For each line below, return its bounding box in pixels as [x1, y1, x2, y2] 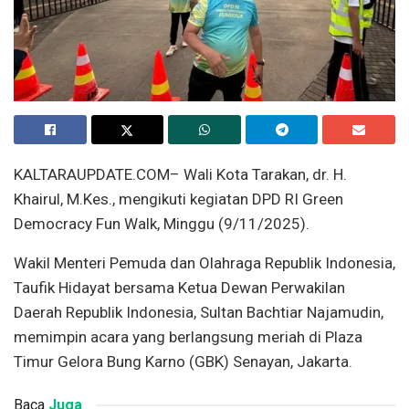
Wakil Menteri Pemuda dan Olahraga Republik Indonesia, [14, 253, 395, 272]
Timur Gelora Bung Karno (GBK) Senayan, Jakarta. [14, 351, 352, 371]
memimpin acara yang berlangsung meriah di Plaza [14, 327, 362, 346]
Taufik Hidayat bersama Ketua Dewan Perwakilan [14, 278, 345, 297]
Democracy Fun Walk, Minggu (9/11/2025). [14, 214, 309, 233]
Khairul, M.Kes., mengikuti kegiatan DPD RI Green [14, 189, 343, 208]
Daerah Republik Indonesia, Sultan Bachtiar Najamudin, [14, 302, 383, 321]
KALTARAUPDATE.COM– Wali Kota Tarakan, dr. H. [14, 164, 347, 184]
